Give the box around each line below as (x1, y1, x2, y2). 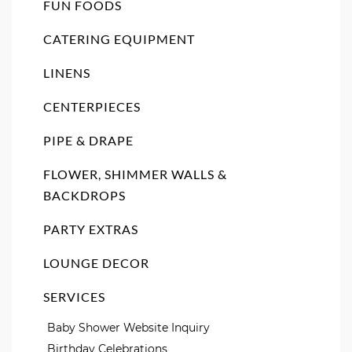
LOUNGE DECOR (43, 255, 149, 270)
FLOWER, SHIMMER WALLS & (43, 167, 227, 181)
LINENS (43, 65, 90, 80)
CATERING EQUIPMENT (43, 31, 195, 46)
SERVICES (43, 289, 105, 304)
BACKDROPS (43, 188, 126, 203)
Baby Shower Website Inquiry (47, 321, 210, 335)
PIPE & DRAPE (43, 133, 134, 148)
